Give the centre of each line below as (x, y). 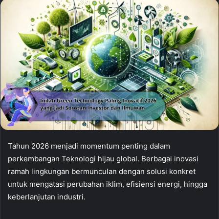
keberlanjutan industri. (47, 197)
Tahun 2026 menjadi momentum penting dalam (89, 146)
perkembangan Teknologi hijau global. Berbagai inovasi (103, 158)
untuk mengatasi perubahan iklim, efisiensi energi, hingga (108, 184)
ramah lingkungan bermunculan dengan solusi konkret (102, 171)
